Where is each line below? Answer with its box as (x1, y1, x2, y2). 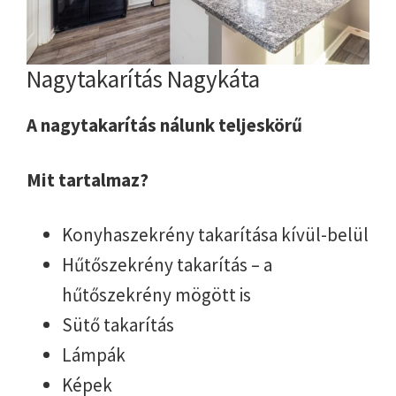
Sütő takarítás (62, 312, 174, 337)
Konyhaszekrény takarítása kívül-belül (62, 222, 369, 247)
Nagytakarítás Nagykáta (27, 63, 260, 94)
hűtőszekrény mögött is (62, 282, 251, 307)
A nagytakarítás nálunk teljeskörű (27, 112, 302, 137)
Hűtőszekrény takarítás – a (62, 252, 272, 277)
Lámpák (62, 342, 126, 367)
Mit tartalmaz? (27, 167, 148, 192)
